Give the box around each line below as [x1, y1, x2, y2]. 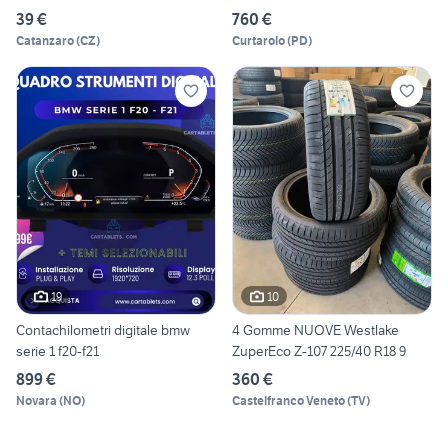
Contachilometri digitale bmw [16, 321, 190, 340]
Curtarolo [232, 32, 285, 48]
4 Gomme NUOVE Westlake [232, 321, 399, 340]
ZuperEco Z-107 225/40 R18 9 [232, 342, 406, 361]
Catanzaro [16, 32, 74, 48]
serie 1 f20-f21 [16, 342, 99, 361]
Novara [16, 393, 57, 409]
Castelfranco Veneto [232, 393, 345, 409]
